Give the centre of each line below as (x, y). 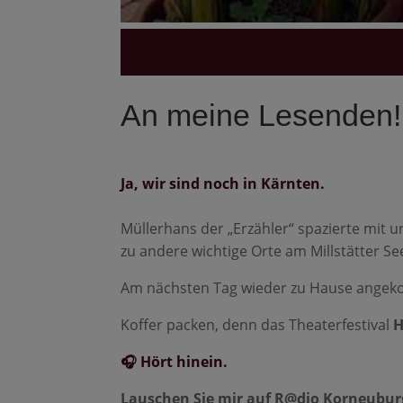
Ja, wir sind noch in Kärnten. (223, 184)
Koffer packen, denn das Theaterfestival (257, 325)
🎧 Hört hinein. (175, 362)
